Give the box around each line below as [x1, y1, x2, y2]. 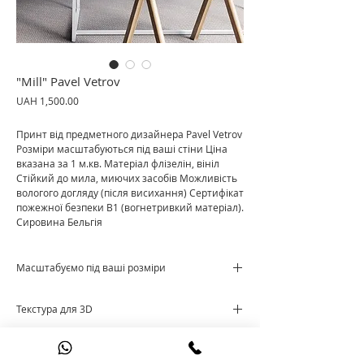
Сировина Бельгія [16, 215, 102, 228]
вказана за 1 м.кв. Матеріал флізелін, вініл [16, 157, 219, 170]
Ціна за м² [16, 290, 64, 303]
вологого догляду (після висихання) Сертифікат [16, 186, 244, 199]
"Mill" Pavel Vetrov [16, 73, 120, 89]
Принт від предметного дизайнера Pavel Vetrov [16, 128, 242, 141]
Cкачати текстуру [16, 331, 102, 344]
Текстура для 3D [16, 302, 93, 315]
